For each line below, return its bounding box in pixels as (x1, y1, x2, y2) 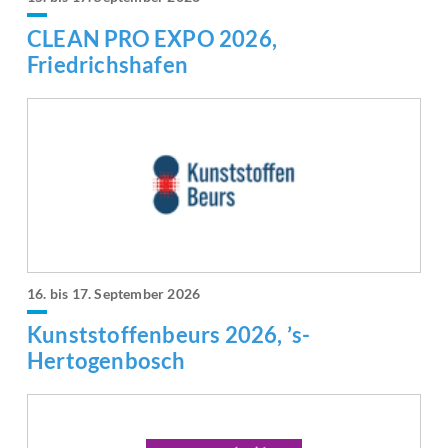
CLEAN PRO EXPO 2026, (27, 24, 277, 52)
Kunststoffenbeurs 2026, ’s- (27, 320, 311, 348)
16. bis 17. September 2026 (27, 284, 201, 302)
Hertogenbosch (27, 346, 186, 374)
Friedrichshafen (27, 50, 188, 78)
